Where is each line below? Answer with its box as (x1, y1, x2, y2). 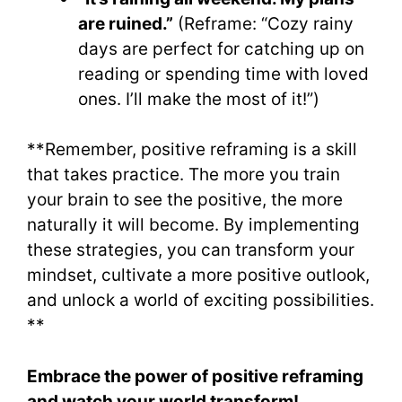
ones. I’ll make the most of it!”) (78, 88, 319, 109)
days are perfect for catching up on (78, 38, 364, 59)
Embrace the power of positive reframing (27, 365, 363, 387)
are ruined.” (78, 13, 173, 34)
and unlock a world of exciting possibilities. (27, 290, 374, 311)
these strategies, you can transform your (27, 240, 354, 261)
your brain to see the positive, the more (27, 189, 343, 211)
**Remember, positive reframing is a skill (27, 139, 357, 161)
